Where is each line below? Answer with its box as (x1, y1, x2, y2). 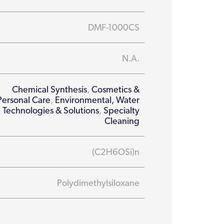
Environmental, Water (55, 94, 140, 105)
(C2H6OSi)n (90, 146, 140, 157)
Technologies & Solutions (2, 105, 99, 115)
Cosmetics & (91, 84, 140, 94)
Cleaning (104, 115, 140, 126)
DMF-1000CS (88, 22, 140, 32)
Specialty (103, 105, 140, 115)
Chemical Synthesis (12, 84, 87, 94)
